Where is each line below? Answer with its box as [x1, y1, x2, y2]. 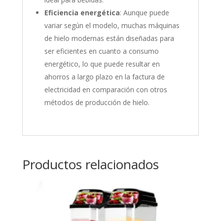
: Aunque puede [119, 7, 169, 17]
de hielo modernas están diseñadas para [44, 33, 174, 43]
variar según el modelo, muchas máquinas [44, 20, 180, 30]
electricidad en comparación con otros [44, 84, 167, 94]
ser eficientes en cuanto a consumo [44, 46, 159, 56]
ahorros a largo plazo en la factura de [44, 72, 165, 81]
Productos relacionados [22, 155, 159, 173]
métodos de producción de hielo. [44, 97, 149, 107]
